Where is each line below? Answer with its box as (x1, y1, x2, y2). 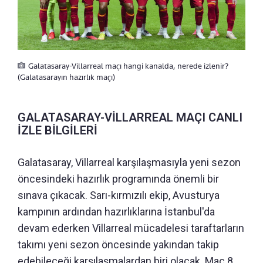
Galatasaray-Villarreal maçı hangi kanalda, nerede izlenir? (28, 61, 228, 71)
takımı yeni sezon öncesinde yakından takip (18, 238, 219, 251)
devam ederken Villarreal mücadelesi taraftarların (18, 222, 244, 235)
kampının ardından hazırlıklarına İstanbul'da (18, 205, 215, 218)
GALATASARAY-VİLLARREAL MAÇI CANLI (18, 110, 242, 125)
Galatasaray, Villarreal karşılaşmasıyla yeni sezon (18, 156, 241, 169)
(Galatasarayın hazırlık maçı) (18, 72, 115, 82)
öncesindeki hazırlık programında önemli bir (18, 173, 219, 186)
